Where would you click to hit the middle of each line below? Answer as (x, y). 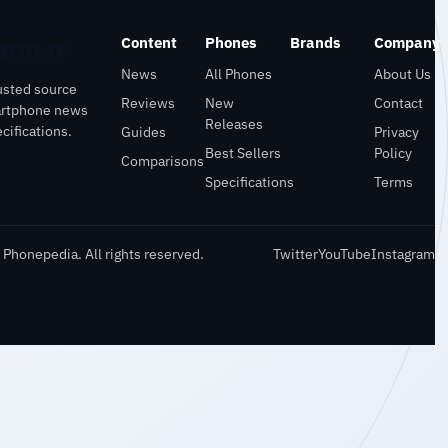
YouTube (344, 253)
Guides (143, 131)
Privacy (397, 131)
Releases (234, 123)
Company (407, 41)
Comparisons (162, 160)
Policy (393, 152)
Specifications (250, 181)
